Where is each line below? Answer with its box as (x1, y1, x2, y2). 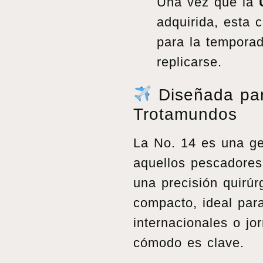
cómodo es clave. (133, 235, 244, 250)
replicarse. (157, 54, 222, 69)
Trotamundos (133, 104, 237, 123)
